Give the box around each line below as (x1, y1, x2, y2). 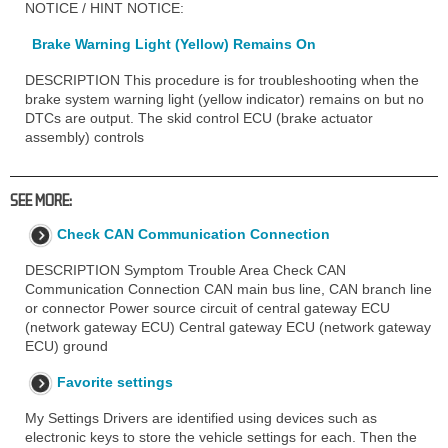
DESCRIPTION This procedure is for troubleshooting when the (25, 71, 419, 88)
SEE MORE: (10, 190, 72, 209)
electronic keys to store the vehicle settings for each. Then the (25, 428, 417, 445)
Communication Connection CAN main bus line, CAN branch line (25, 280, 432, 297)
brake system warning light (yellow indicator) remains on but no (25, 90, 424, 107)
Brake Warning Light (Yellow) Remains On (32, 35, 316, 52)
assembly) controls (25, 128, 144, 145)
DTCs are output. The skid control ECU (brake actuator (25, 109, 373, 126)
